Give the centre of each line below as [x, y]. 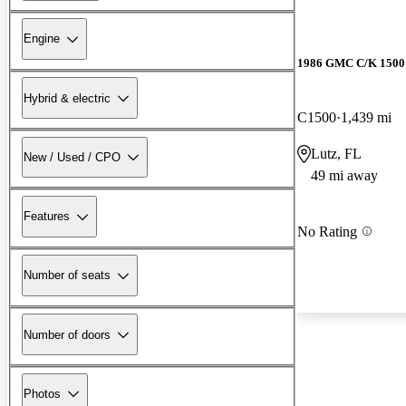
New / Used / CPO [72, 157]
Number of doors [67, 334]
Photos [42, 393]
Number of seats [67, 275]
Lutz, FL [336, 153]
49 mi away [344, 175]
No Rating [327, 231]
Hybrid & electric [67, 98]
